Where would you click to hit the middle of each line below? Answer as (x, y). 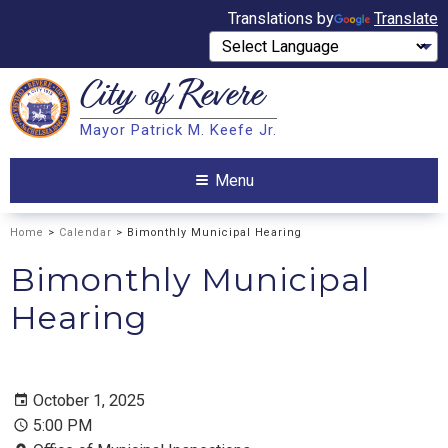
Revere (219, 98)
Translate (406, 18)
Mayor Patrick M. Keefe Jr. (178, 130)
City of (129, 98)
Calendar (85, 232)
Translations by (281, 18)
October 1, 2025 (89, 401)
